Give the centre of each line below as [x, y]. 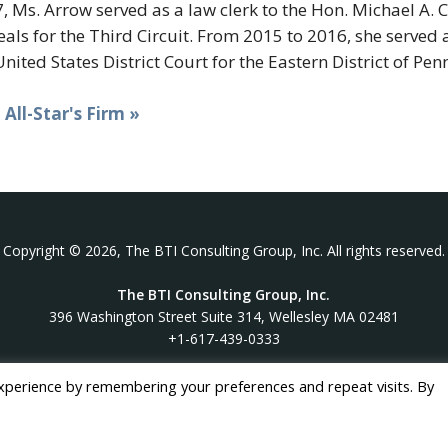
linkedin [187, 389]
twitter [134, 389]
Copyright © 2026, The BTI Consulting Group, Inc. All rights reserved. [223, 251]
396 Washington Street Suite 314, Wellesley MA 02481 [223, 317]
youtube [239, 389]
